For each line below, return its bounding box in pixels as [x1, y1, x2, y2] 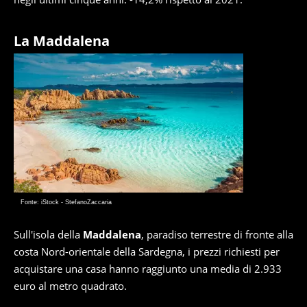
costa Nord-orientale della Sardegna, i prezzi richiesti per [14, 245, 280, 259]
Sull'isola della [14, 228, 83, 242]
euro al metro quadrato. [14, 279, 127, 293]
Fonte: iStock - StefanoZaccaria [21, 199, 112, 206]
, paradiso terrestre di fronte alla [141, 228, 293, 242]
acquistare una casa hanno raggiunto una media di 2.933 [14, 262, 282, 276]
